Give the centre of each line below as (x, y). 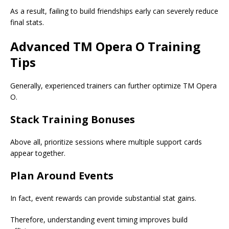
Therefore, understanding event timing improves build (99, 220)
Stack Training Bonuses (73, 120)
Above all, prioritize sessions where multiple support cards (106, 142)
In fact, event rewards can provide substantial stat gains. (103, 198)
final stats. (27, 22)
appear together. (38, 153)
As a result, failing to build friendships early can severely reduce (114, 11)
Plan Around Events (62, 176)
